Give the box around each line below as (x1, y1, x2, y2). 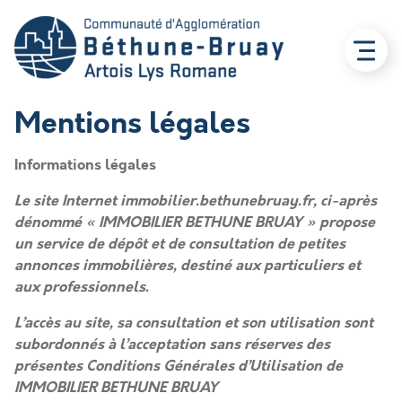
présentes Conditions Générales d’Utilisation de (14, 355, 343, 376)
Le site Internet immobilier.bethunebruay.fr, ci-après (14, 190, 377, 211)
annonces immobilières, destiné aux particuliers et (14, 255, 361, 275)
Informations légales (14, 154, 156, 175)
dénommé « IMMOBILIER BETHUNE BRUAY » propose (14, 212, 375, 232)
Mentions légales (14, 103, 250, 144)
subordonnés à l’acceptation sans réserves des (14, 334, 330, 354)
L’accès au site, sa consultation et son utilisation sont (14, 312, 373, 333)
